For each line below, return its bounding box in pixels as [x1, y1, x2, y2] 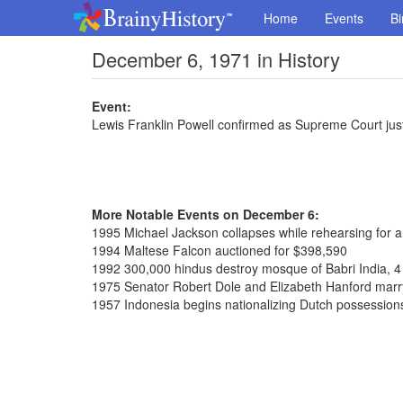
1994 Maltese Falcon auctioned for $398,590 [92, 241, 347, 259]
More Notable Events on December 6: [92, 205, 319, 223]
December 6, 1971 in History [92, 45, 340, 73]
